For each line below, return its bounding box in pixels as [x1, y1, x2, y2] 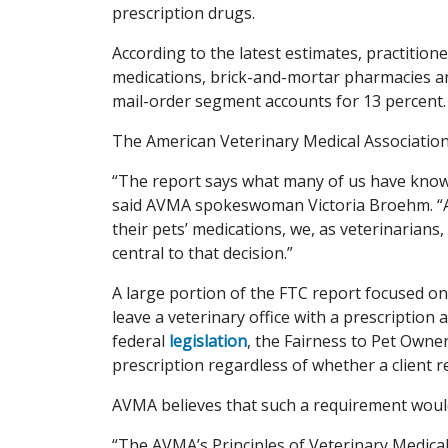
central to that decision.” [112, 241, 293, 264]
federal [112, 329, 169, 352]
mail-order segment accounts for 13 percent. [112, 89, 446, 112]
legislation [169, 329, 247, 352]
